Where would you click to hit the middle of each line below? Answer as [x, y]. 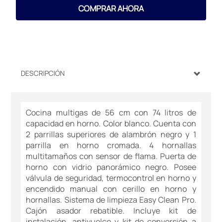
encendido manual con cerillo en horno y [111, 189]
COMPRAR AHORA [111, 9]
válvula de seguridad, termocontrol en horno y [111, 178]
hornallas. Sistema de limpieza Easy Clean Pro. [111, 200]
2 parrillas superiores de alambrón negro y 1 [111, 135]
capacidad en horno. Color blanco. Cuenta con [111, 124]
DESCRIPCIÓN [43, 73]
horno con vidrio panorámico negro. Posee [111, 167]
